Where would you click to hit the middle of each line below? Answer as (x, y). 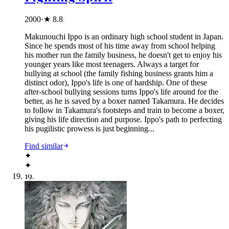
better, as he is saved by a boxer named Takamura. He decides (124, 101)
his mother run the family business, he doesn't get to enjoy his (123, 55)
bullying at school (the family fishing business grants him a (119, 74)
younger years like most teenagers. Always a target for (112, 64)
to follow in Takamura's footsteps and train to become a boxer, (124, 110)
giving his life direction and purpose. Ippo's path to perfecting (123, 120)
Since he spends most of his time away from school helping (120, 46)
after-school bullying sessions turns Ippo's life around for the (121, 92)
